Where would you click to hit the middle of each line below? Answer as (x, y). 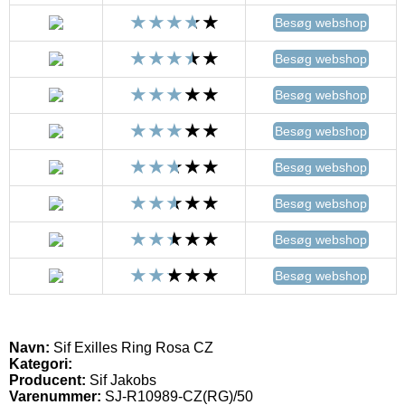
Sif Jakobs (123, 380)
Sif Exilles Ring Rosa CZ (132, 347)
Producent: (47, 380)
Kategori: (41, 363)
